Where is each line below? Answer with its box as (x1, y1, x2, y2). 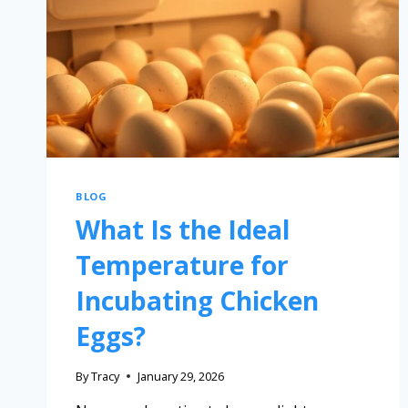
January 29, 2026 (138, 367, 225, 384)
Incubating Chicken (76, 282, 319, 318)
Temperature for (76, 247, 289, 282)
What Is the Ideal (76, 211, 290, 247)
